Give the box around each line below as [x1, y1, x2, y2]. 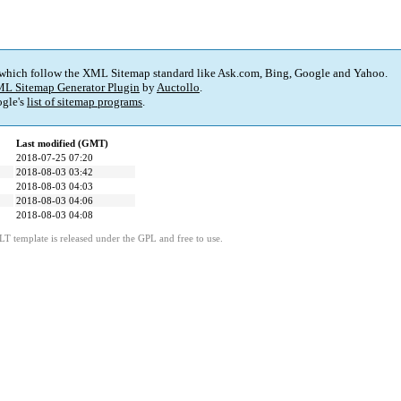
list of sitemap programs [27, 95, 142, 109]
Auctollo [157, 81, 200, 95]
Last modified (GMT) [16, 138, 108, 149]
